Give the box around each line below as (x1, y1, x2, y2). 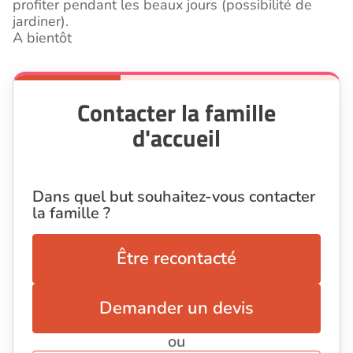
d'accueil (132, 120, 221, 157)
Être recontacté (117, 247, 236, 271)
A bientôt (13, 28, 72, 48)
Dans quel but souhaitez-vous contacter (32, 186, 315, 208)
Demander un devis (99, 296, 254, 321)
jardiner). (13, 12, 69, 32)
